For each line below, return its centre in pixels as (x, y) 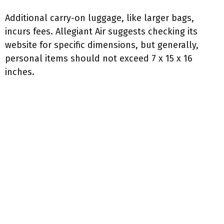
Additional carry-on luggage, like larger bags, (99, 18)
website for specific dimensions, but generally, (102, 45)
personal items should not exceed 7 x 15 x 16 (99, 58)
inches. (20, 72)
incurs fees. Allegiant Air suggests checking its (101, 31)
